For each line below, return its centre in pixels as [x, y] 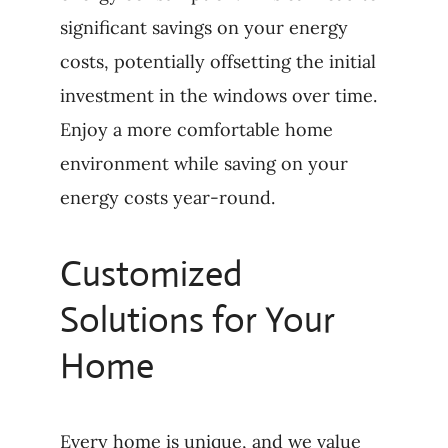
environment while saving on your [203, 164]
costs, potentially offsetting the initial [217, 62]
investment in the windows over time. [218, 96]
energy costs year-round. [167, 198]
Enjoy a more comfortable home [196, 130]
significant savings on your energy [203, 28]
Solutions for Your [197, 320]
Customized [150, 274]
